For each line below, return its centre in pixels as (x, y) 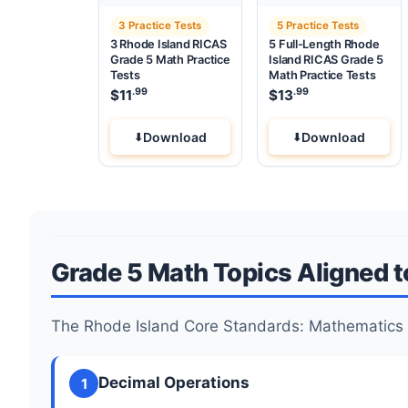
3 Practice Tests (159, 26)
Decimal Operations (174, 383)
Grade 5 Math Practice (170, 59)
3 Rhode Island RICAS (168, 44)
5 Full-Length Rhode (324, 44)
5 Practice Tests (318, 26)
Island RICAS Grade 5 (326, 59)
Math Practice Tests (322, 75)
